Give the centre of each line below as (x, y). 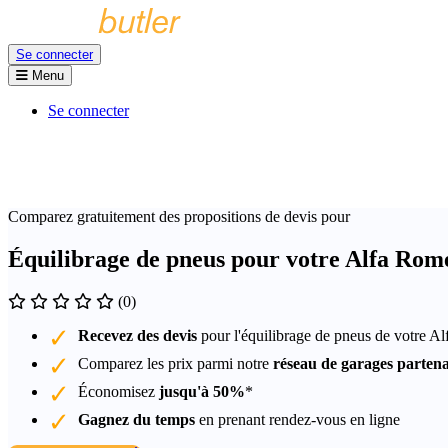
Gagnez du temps (136, 419)
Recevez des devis (137, 335)
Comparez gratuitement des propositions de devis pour (179, 216)
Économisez (118, 391)
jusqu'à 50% (202, 391)
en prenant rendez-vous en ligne (297, 419)
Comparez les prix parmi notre (175, 363)
